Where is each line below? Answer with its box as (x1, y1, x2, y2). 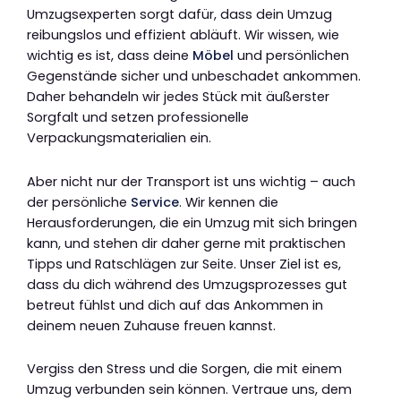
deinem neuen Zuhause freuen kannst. (27, 316, 276, 335)
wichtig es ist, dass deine (27, 47, 192, 65)
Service (131, 192, 179, 211)
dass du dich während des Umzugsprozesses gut (27, 275, 347, 294)
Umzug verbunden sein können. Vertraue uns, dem (27, 380, 352, 399)
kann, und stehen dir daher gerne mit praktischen (27, 234, 346, 252)
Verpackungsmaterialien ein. (27, 129, 211, 148)
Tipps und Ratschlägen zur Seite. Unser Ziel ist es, (27, 254, 341, 273)
